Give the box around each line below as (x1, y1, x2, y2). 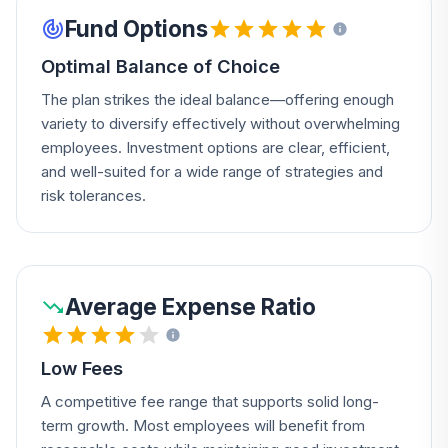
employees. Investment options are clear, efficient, (41, 138, 390, 157)
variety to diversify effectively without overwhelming (41, 114, 400, 133)
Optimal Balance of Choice (41, 55, 280, 77)
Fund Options (65, 15, 208, 42)
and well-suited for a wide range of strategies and (41, 162, 383, 181)
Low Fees (41, 357, 123, 379)
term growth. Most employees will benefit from (41, 416, 365, 435)
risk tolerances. (41, 186, 146, 205)
